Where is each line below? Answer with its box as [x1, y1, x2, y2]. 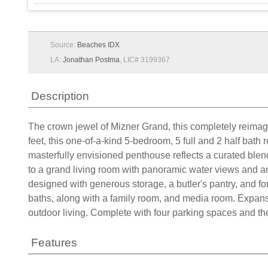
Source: [50, 41, 77, 49]
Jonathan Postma [63, 56, 120, 64]
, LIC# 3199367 [120, 56, 170, 64]
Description [31, 90, 89, 102]
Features [31, 236, 77, 249]
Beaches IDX [77, 41, 120, 49]
